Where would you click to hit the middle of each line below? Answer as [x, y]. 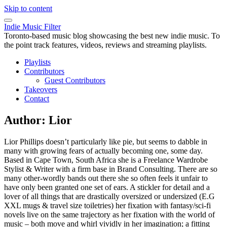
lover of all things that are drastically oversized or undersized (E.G [109, 196]
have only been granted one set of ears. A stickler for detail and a [107, 187]
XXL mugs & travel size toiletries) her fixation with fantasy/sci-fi [107, 205]
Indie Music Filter [32, 27]
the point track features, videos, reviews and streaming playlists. [105, 45]
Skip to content [28, 8]
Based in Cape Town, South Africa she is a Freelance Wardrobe [106, 160]
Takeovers [41, 89]
